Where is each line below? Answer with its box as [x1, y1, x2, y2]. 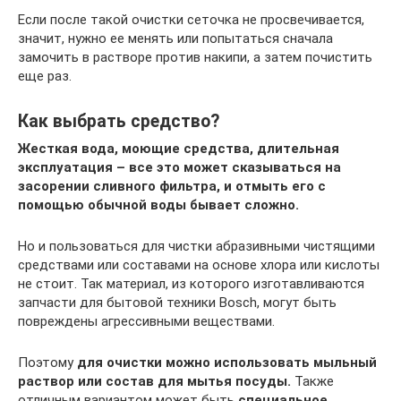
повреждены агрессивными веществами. [18, 312, 275, 329]
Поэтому [18, 354, 77, 371]
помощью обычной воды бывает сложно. [18, 196, 299, 213]
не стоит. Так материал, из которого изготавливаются [18, 275, 364, 292]
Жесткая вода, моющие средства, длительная [18, 140, 339, 157]
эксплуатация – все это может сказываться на [18, 158, 341, 175]
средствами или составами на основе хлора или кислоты [18, 256, 380, 273]
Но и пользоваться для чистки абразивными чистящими [18, 237, 375, 254]
